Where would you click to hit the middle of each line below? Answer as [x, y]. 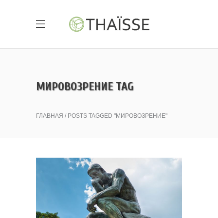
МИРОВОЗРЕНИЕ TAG [85, 86]
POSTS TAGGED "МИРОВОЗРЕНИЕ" [118, 116]
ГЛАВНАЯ [50, 116]
